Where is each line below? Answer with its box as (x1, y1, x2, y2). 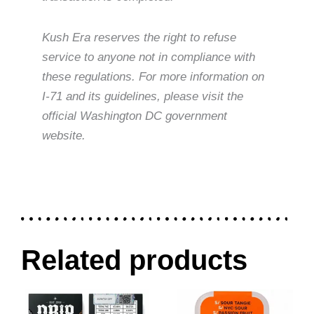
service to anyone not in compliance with (42, 50, 255, 64)
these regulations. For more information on (42, 69, 264, 83)
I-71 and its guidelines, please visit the (42, 89, 243, 103)
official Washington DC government (42, 109, 227, 123)
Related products (21, 245, 247, 276)
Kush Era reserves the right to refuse (42, 30, 236, 44)
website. (42, 128, 86, 142)
